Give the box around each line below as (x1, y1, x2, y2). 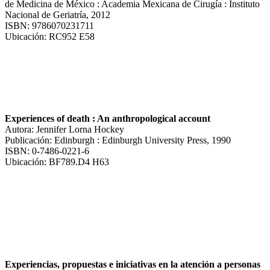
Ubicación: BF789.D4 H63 (5, 156, 109, 167)
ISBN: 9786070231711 (5, 20, 94, 31)
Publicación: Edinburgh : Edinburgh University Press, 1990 (5, 134, 231, 145)
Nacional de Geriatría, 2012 (5, 9, 110, 20)
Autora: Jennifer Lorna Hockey (5, 124, 124, 134)
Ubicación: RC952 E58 (5, 31, 95, 42)
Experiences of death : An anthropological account (5, 113, 210, 124)
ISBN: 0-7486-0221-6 (5, 145, 89, 156)
